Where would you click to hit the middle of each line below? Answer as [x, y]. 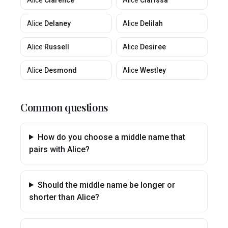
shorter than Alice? [64, 197]
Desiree [153, 47]
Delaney [58, 23]
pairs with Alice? [59, 149]
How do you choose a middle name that [111, 137]
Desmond [61, 70]
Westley [153, 70]
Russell [57, 47]
